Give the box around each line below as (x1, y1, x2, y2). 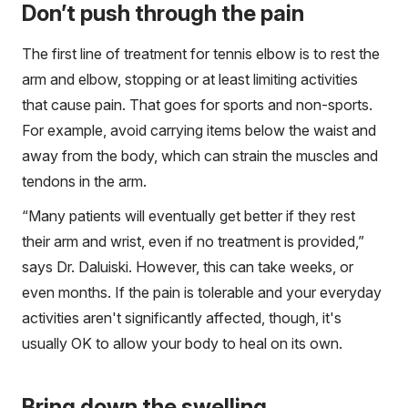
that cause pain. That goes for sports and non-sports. (22, 95, 372, 114)
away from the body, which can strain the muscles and (22, 146, 378, 165)
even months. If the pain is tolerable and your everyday (22, 282, 382, 301)
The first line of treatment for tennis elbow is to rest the (22, 44, 380, 63)
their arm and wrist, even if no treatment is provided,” (22, 231, 364, 250)
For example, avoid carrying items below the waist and (22, 120, 376, 139)
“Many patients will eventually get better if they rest (22, 206, 355, 225)
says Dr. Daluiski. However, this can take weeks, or (22, 257, 353, 276)
